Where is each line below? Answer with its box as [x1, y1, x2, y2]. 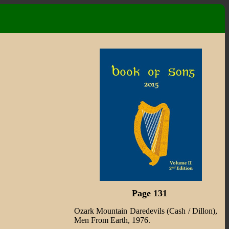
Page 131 [132, 188, 167, 198]
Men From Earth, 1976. [74, 215, 150, 224]
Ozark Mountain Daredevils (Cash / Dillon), [74, 206, 217, 215]
